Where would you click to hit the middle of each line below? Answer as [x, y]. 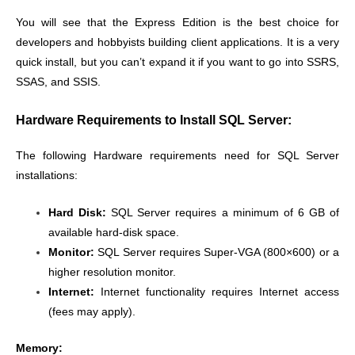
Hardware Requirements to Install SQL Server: [154, 120]
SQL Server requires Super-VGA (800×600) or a [217, 253]
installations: [47, 176]
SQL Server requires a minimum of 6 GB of [223, 213]
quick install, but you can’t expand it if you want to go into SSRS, [177, 63]
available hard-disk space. [114, 233]
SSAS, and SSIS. [58, 82]
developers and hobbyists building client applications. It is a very [177, 43]
